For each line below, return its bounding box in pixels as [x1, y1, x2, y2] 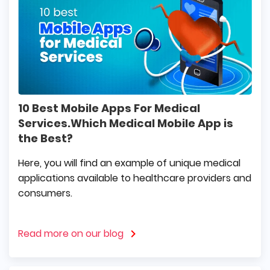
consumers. [18, 186, 72, 200]
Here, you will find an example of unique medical [18, 155, 240, 170]
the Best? [18, 130, 73, 146]
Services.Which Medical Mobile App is [18, 115, 233, 131]
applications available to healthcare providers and [18, 171, 251, 185]
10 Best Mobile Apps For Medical [18, 100, 200, 116]
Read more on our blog [18, 226, 124, 240]
